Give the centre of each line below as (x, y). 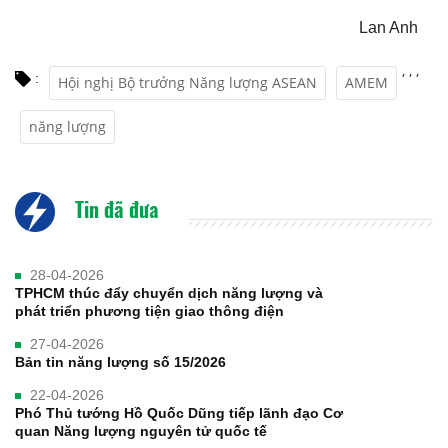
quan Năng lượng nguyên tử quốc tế (141, 430)
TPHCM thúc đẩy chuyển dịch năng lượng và (169, 292)
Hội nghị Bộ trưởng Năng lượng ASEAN (187, 82)
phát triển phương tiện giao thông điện (149, 310)
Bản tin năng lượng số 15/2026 (120, 361)
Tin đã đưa (114, 208)
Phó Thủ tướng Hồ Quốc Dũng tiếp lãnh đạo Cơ (179, 412)
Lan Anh (388, 27)
